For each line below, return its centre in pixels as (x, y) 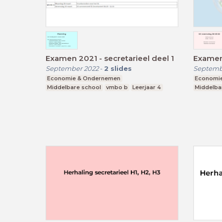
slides (121, 69)
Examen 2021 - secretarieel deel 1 (110, 58)
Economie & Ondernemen (84, 79)
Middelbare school (74, 87)
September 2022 (72, 69)
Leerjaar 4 (147, 87)
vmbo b (117, 87)
